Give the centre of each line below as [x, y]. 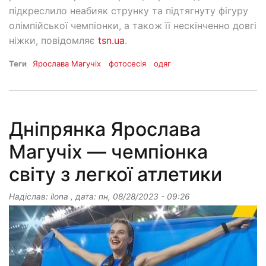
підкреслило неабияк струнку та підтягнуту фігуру [129, 11]
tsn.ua [111, 41]
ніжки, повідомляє [53, 41]
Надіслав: [30, 197]
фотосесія [128, 64]
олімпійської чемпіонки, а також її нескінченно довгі [133, 26]
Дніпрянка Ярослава [105, 129]
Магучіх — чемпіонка [108, 152]
